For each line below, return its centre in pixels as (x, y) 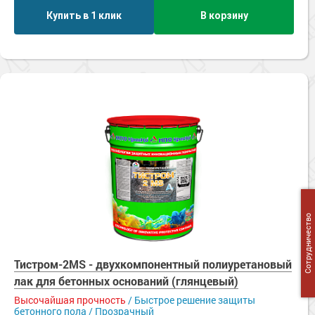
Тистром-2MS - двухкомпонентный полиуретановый (153, 264)
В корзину (224, 15)
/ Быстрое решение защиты (191, 300)
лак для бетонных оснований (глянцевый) (126, 281)
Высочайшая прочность (70, 300)
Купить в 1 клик (84, 15)
